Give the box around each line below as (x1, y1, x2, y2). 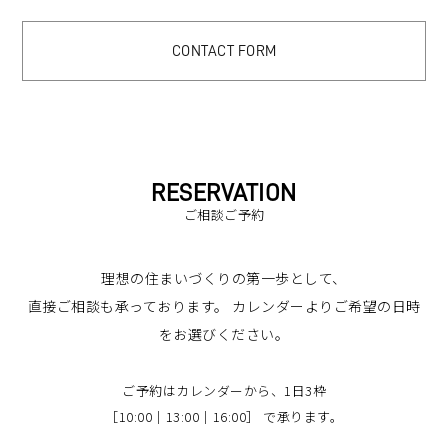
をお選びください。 (158, 323, 290, 344)
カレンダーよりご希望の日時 (228, 295, 421, 316)
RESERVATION (151, 180, 297, 205)
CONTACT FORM (171, 43, 277, 59)
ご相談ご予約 (183, 204, 265, 224)
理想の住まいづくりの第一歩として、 (101, 267, 347, 288)
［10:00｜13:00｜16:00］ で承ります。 (105, 406, 343, 426)
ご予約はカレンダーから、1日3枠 (122, 380, 326, 400)
